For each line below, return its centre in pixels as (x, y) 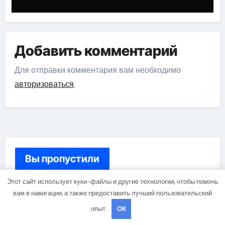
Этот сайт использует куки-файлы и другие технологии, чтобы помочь (113, 181)
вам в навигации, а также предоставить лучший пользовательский (113, 193)
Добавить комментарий (96, 51)
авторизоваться (44, 84)
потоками (50, 18)
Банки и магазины (64, 201)
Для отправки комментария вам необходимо (98, 70)
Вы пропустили (62, 158)
